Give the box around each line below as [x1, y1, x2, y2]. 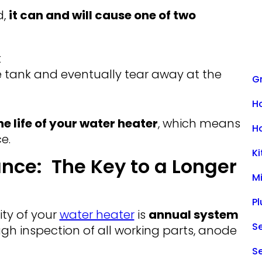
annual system [148, 206, 239, 223]
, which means [157, 115, 240, 132]
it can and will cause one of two [8, 7, 196, 24]
